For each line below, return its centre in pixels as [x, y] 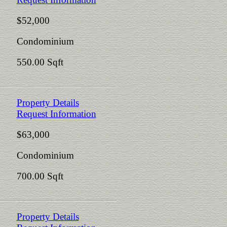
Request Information [56, 114]
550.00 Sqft [40, 62]
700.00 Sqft [40, 176]
